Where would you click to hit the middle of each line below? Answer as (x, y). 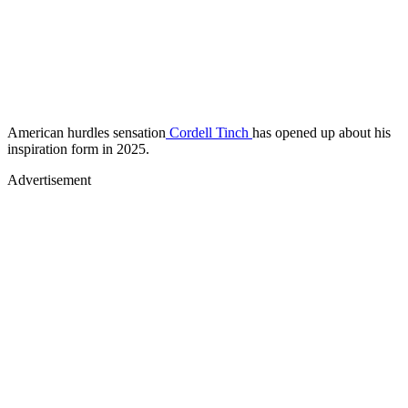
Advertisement (49, 179)
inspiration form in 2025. (78, 148)
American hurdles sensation (87, 132)
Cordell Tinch (209, 132)
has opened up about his (321, 132)
